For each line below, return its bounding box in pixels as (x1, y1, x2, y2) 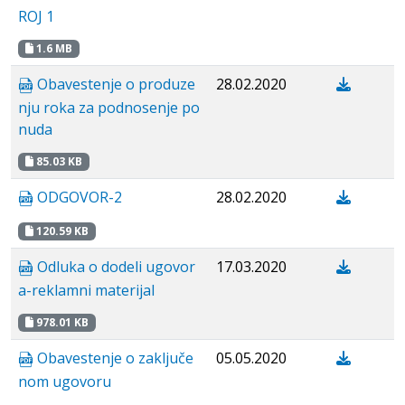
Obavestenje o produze (33, 74, 195, 94)
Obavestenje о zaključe (33, 348, 193, 368)
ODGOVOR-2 (33, 187, 122, 207)
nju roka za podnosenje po (18, 98, 200, 118)
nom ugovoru (18, 372, 111, 392)
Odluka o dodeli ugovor (33, 257, 195, 277)
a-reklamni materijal (18, 280, 155, 301)
